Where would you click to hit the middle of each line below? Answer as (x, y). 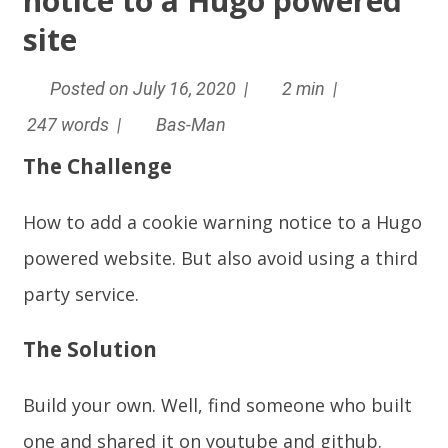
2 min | (312, 88)
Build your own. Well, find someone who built (218, 405)
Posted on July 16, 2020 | (150, 88)
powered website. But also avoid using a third (221, 258)
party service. (81, 294)
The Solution (90, 349)
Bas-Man (188, 124)
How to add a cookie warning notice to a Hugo (223, 222)
